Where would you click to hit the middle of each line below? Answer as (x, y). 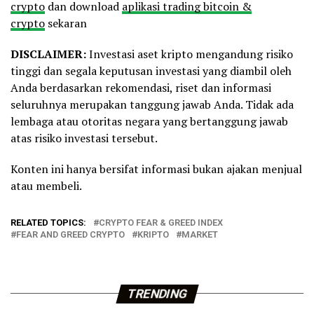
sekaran (66, 23)
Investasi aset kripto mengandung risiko (191, 54)
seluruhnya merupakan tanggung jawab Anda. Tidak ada (152, 104)
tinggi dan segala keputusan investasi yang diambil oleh (151, 70)
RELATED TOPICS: (48, 222)
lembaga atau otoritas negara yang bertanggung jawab (149, 121)
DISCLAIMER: (50, 54)
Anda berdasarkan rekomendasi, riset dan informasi (141, 87)
